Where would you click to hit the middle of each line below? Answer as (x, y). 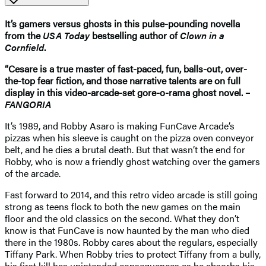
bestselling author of (135, 35)
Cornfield (24, 47)
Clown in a (202, 35)
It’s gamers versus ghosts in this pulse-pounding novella (122, 23)
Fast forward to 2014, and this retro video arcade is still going (131, 194)
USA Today (66, 35)
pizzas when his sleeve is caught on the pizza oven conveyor (129, 137)
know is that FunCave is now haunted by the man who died (127, 230)
